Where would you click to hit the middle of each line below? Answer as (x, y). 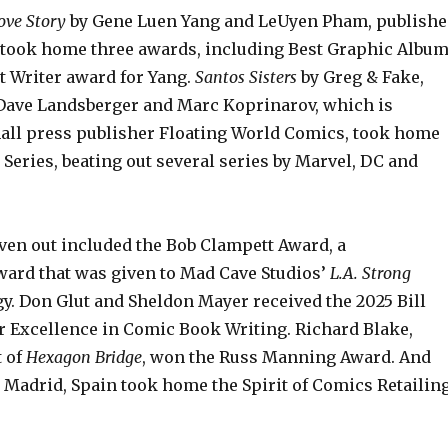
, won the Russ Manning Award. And (286, 356)
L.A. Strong (370, 272)
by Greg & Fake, (360, 76)
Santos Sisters (245, 76)
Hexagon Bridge (83, 356)
